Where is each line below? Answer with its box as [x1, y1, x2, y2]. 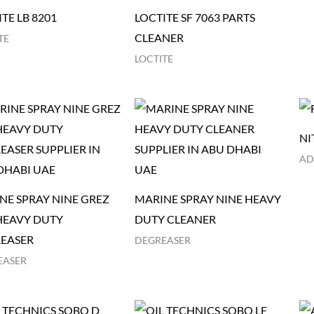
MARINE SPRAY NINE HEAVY [135, 192, 282, 206]
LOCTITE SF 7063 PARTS [135, 11, 256, 25]
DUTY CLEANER [135, 212, 217, 226]
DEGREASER [135, 235, 191, 247]
